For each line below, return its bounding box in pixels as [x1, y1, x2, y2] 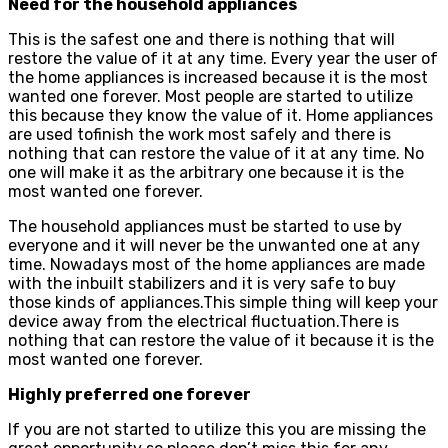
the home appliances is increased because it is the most [8, 67, 428, 87]
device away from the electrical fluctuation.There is [8, 311, 399, 331]
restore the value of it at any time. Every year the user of [8, 48, 438, 68]
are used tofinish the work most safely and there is [8, 124, 391, 144]
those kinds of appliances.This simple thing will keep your [8, 292, 438, 312]
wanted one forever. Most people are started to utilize [8, 86, 413, 106]
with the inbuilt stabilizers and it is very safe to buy [8, 273, 396, 293]
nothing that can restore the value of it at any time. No [8, 143, 424, 163]
